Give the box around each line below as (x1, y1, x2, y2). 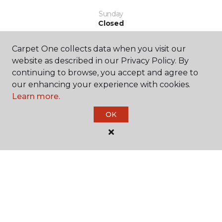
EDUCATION (22, 181, 67, 191)
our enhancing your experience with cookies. (12, 80, 190, 89)
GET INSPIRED (22, 137, 76, 147)
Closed (98, 19, 124, 28)
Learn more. (12, 92, 60, 101)
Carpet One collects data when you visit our (12, 44, 186, 54)
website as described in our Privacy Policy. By (12, 56, 189, 65)
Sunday (98, 9, 124, 19)
